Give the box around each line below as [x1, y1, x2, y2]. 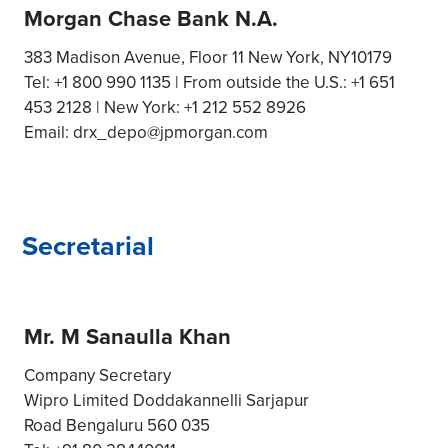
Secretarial [22, 226, 154, 265]
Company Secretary [24, 363, 171, 387]
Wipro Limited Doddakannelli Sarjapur [24, 388, 309, 412]
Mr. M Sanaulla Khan [24, 320, 231, 352]
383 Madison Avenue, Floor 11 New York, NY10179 [24, 45, 392, 69]
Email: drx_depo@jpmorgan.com [24, 120, 268, 144]
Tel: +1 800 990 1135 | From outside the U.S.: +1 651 [24, 70, 395, 94]
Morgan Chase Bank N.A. [24, 2, 278, 34]
